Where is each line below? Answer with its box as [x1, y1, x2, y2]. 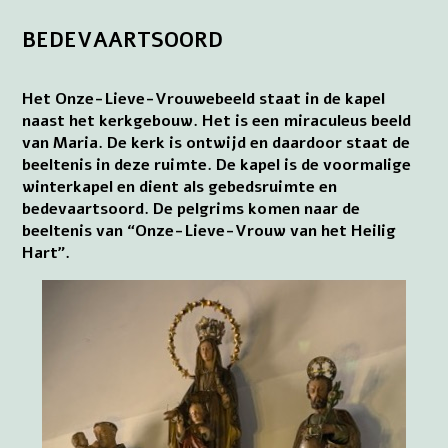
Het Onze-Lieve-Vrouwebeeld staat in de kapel [22, 88, 386, 111]
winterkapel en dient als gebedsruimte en [22, 176, 338, 199]
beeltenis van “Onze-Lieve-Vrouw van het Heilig [22, 220, 397, 243]
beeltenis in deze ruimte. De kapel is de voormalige [22, 154, 412, 177]
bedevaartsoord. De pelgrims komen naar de [22, 198, 361, 221]
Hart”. [22, 242, 71, 265]
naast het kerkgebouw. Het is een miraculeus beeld [22, 110, 412, 133]
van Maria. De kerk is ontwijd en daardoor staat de [22, 132, 411, 155]
